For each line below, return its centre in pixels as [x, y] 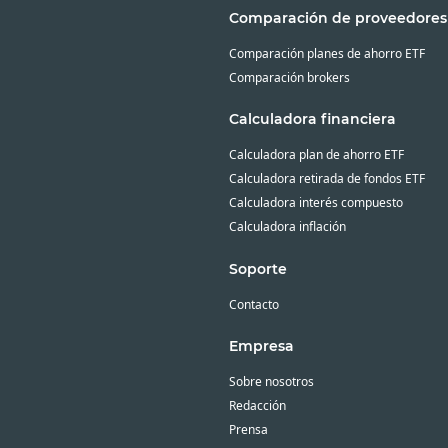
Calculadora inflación [287, 227]
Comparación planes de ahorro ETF [326, 54]
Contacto [253, 304]
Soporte [257, 268]
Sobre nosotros [271, 382]
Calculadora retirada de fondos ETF [326, 179]
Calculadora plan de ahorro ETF [316, 155]
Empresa [261, 346]
